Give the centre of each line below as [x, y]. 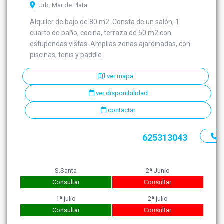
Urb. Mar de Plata [62, 5]
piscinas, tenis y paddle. [67, 55]
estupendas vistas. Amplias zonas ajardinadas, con [110, 44]
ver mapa [119, 76]
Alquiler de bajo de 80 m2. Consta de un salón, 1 [105, 22]
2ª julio [158, 199]
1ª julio [66, 199]
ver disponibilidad [121, 93]
